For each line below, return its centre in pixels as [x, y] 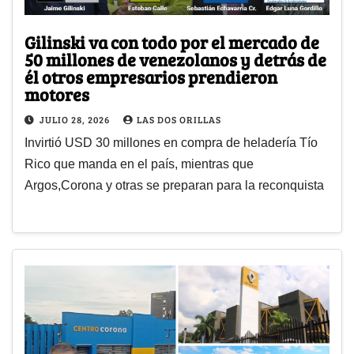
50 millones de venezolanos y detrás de [175, 60]
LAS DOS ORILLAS [179, 120]
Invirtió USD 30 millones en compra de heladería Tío [171, 143]
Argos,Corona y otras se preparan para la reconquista [174, 186]
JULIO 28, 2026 [76, 120]
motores [57, 94]
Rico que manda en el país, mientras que [139, 164]
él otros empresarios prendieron [151, 77]
